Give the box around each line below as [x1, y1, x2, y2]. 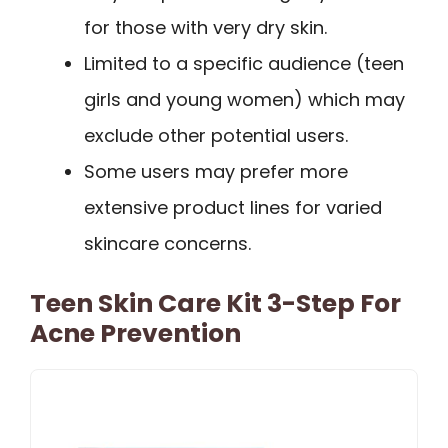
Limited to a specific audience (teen [84, 51, 404, 77]
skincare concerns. [84, 231, 251, 257]
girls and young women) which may [84, 87, 405, 113]
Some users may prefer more [84, 159, 348, 185]
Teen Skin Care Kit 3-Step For [30, 286, 401, 322]
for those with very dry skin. [84, 15, 327, 41]
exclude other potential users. [84, 123, 348, 149]
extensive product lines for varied [84, 195, 382, 221]
